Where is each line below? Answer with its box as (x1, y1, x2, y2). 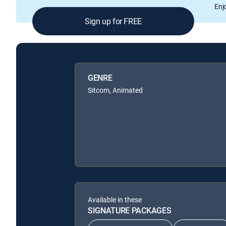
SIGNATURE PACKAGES (88, 205, 172, 216)
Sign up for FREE (85, 15, 142, 27)
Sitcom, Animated (88, 85, 143, 95)
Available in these (88, 195, 142, 204)
